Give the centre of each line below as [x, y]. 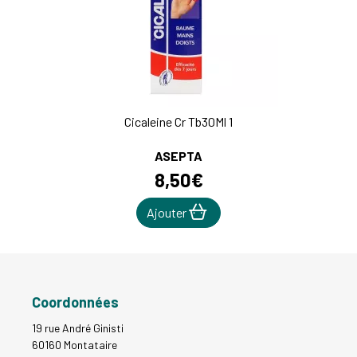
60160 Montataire [75, 345]
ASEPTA [178, 156]
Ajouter [168, 213]
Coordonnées [75, 302]
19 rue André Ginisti [78, 328]
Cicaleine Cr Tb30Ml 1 [178, 122]
